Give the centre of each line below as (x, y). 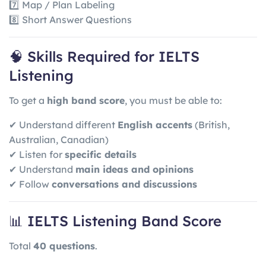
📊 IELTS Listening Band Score (115, 221)
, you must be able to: (173, 100)
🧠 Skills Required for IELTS (104, 56)
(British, (211, 124)
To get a (28, 100)
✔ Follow (30, 184)
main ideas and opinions (134, 169)
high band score (86, 100)
